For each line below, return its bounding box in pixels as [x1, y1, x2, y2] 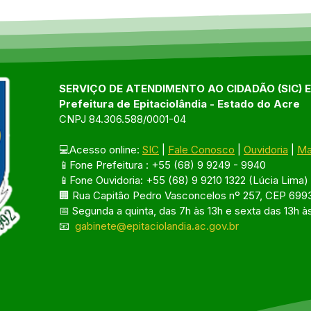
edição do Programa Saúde [58, 10, 220, 25]
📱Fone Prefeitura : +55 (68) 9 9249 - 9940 [59, 158, 266, 171]
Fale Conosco [168, 142, 235, 156]
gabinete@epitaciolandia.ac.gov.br [75, 219, 239, 233]
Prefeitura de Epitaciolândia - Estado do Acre [59, 96, 300, 110]
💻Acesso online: [59, 142, 142, 156]
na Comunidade [58, 24, 153, 40]
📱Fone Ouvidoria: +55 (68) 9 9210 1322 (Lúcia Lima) [59, 173, 308, 187]
